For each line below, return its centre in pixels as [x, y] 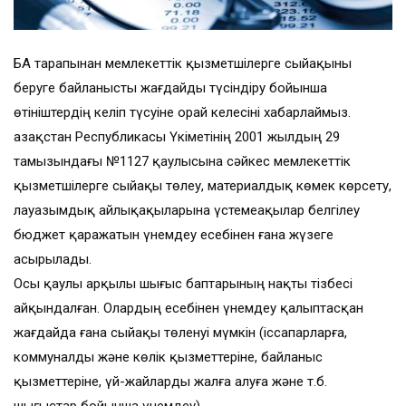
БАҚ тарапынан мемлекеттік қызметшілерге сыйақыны [183, 64]
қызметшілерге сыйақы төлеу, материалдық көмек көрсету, [203, 186]
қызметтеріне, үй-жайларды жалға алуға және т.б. [170, 382]
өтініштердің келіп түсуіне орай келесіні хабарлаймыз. [182, 113]
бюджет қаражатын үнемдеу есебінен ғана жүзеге [174, 235]
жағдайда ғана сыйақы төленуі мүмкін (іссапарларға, [180, 333]
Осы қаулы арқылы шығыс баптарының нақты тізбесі [183, 284]
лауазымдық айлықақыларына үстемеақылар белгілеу [187, 211]
